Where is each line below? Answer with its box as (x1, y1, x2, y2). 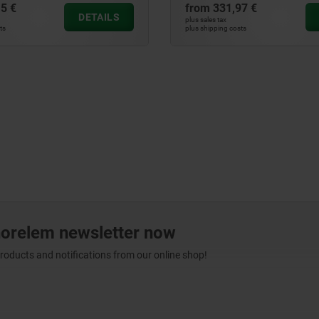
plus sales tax (185, 16, 226, 23)
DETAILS (78, 11, 120, 23)
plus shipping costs (185, 24, 246, 32)
